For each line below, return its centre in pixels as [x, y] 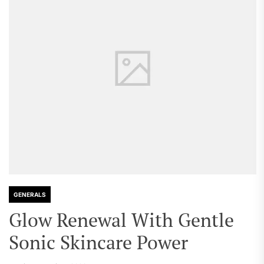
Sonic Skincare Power [98, 242]
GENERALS [30, 194]
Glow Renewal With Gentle [121, 220]
